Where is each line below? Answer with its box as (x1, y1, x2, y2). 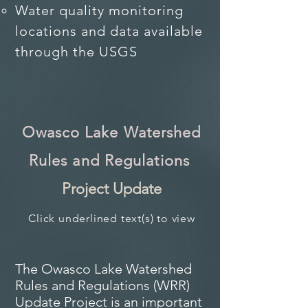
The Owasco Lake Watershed (15, 261, 192, 277)
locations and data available (15, 23, 203, 39)
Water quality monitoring (15, 2, 184, 19)
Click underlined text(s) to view (28, 212, 195, 225)
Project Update (62, 179, 162, 198)
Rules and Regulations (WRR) (15, 277, 190, 294)
